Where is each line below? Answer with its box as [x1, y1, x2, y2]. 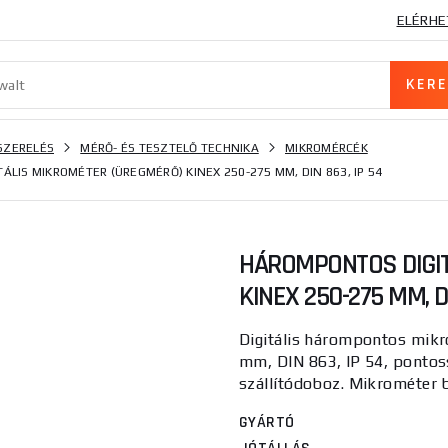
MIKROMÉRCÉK [285, 141, 368, 155]
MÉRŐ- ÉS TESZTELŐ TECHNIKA [80, 141, 259, 155]
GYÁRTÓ [239, 412, 295, 433]
